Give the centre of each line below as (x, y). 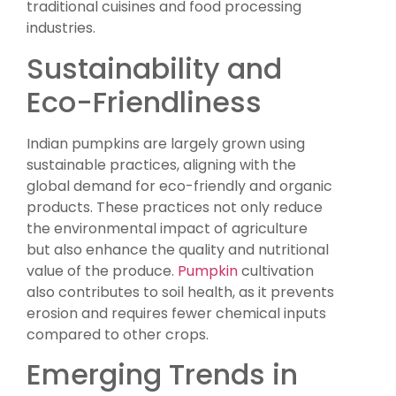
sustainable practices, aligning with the (161, 164)
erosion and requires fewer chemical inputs (176, 313)
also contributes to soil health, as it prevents (180, 292)
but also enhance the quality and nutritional (178, 249)
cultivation (276, 270)
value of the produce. (102, 270)
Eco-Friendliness (144, 102)
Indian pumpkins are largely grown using (166, 143)
